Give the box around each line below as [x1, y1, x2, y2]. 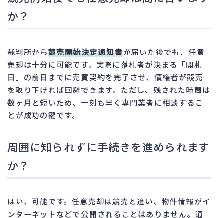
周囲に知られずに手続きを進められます [7, 138, 210, 154]
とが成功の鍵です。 [7, 109, 80, 120]
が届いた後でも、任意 [123, 46, 205, 57]
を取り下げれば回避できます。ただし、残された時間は [7, 84, 211, 95]
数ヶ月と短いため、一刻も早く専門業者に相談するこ [7, 96, 203, 108]
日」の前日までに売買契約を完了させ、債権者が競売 [7, 71, 203, 82]
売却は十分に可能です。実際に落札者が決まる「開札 [7, 58, 202, 70]
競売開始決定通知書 [48, 46, 123, 57]
